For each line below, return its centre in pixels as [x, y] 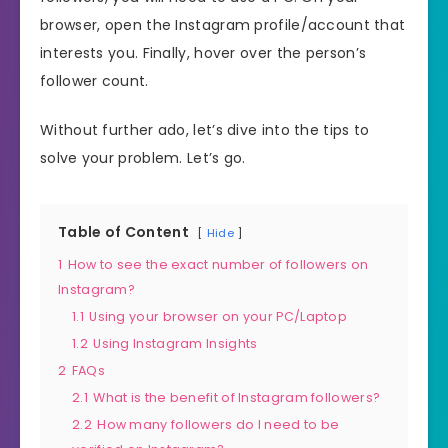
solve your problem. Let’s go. [143, 158]
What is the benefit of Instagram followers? [237, 398]
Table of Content [123, 232]
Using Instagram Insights [175, 344]
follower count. [94, 81]
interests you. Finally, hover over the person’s [203, 53]
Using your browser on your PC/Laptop [218, 317]
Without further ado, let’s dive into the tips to [205, 130]
